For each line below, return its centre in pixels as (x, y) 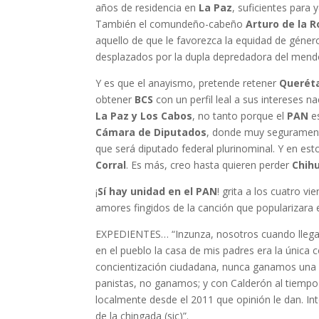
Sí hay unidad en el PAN (158, 192)
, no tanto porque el (240, 116)
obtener (115, 100)
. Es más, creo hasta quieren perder (209, 165)
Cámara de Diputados (151, 132)
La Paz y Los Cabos (144, 116)
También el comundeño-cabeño (171, 24)
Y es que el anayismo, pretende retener (188, 83)
